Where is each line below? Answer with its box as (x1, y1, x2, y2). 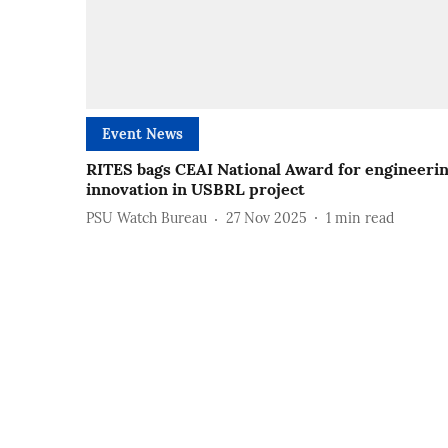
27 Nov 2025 (226, 209, 307, 228)
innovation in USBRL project (86, 178, 305, 199)
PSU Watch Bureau (86, 209, 207, 228)
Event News (102, 124, 183, 143)
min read (335, 209, 394, 228)
